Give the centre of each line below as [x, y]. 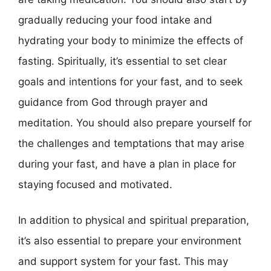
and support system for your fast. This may [123, 261]
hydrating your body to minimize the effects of [131, 40]
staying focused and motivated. [95, 184]
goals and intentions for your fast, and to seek [130, 81]
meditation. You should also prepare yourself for [135, 122]
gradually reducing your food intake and [115, 20]
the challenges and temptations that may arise [131, 143]
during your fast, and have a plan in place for [127, 164]
